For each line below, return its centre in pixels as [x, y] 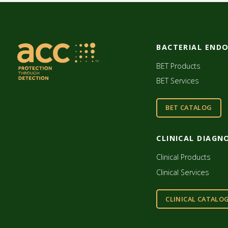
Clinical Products [184, 157]
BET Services [178, 81]
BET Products [179, 66]
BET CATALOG [189, 108]
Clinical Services [183, 172]
